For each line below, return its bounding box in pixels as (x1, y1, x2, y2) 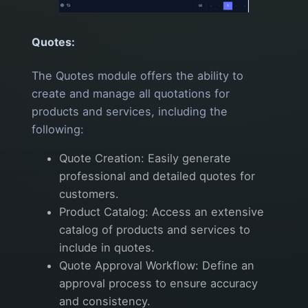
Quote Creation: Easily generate (59, 151, 231, 165)
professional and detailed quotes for (59, 168, 255, 183)
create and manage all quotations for (32, 86, 230, 100)
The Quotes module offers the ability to (32, 68, 243, 82)
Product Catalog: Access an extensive (59, 204, 264, 219)
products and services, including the (32, 104, 228, 118)
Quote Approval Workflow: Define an (59, 258, 254, 272)
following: (32, 122, 84, 136)
